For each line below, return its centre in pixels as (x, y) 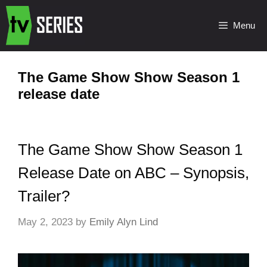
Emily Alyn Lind (124, 222)
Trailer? (44, 196)
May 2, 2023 (45, 222)
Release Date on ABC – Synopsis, (133, 173)
